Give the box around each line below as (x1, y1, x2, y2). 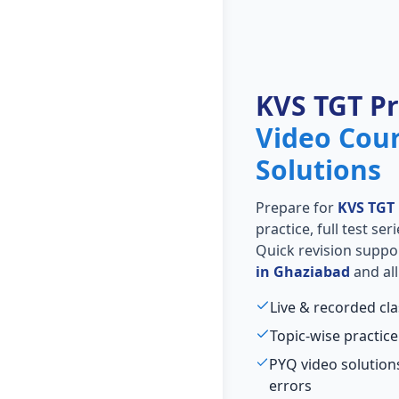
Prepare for (255, 198, 338, 217)
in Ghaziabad (255, 262, 350, 281)
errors (269, 376, 313, 395)
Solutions (255, 151, 381, 188)
